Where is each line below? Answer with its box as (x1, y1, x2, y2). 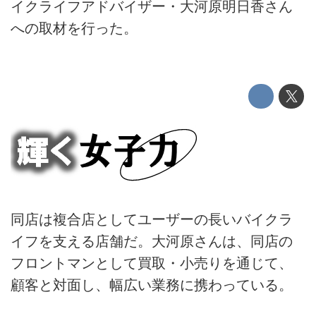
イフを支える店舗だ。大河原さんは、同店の (11, 233, 293, 250)
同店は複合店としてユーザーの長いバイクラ (11, 212, 293, 228)
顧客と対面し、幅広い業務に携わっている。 (11, 277, 293, 293)
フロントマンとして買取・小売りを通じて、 (11, 255, 293, 272)
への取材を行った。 (11, 20, 138, 36)
